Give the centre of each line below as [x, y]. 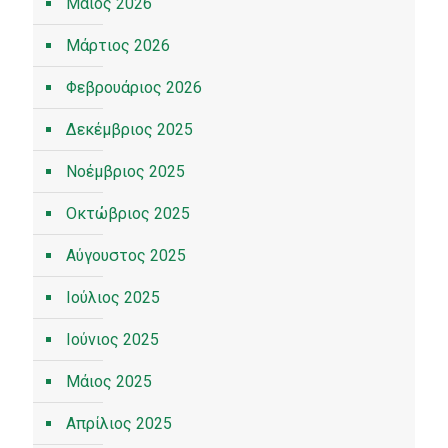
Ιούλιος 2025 [113, 297]
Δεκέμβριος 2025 [129, 129]
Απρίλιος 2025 [119, 423]
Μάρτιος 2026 [118, 45]
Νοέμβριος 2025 [125, 171]
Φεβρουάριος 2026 [134, 87]
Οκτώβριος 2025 [128, 213]
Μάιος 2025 [109, 381]
